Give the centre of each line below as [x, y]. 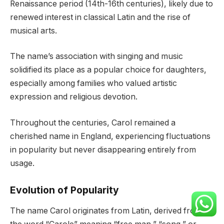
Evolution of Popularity [64, 190]
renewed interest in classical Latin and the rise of [100, 17]
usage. [22, 163]
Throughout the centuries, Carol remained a [93, 122]
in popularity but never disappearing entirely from [103, 149]
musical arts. [33, 30]
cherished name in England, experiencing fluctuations [110, 136]
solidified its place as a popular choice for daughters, [108, 70]
